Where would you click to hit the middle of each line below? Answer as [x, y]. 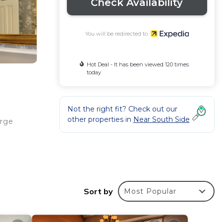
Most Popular [150, 192]
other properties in [100, 119]
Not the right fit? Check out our [122, 109]
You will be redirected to [118, 33]
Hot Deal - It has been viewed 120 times [138, 64]
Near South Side [161, 119]
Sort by [98, 192]
